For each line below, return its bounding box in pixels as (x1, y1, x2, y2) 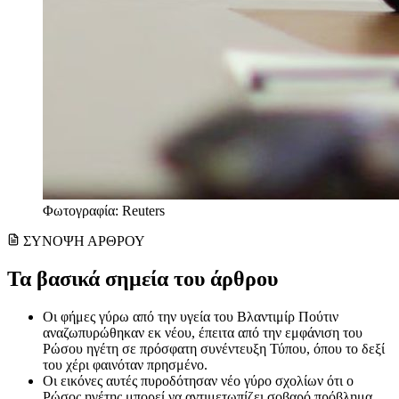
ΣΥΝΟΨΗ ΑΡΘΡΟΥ (23, 233, 145, 249)
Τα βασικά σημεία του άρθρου (7, 267, 278, 291)
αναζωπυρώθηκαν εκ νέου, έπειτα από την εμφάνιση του (43, 325, 362, 341)
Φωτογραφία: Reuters (43, 203, 165, 219)
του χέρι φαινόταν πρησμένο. (43, 357, 208, 373)
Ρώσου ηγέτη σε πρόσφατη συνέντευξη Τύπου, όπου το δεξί (43, 341, 385, 357)
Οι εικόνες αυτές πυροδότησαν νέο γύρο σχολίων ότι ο (43, 373, 354, 389)
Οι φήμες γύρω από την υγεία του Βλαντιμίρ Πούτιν (43, 309, 338, 325)
